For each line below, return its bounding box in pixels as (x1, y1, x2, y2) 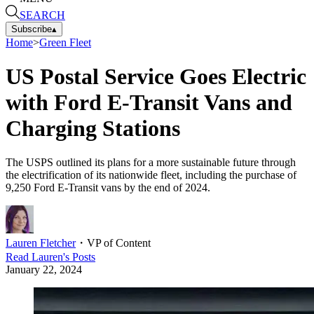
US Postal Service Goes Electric (6, 63, 306, 89)
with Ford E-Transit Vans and (6, 89, 292, 115)
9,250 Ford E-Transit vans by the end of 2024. (6, 182, 216, 194)
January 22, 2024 (6, 264, 82, 276)
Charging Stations (6, 115, 180, 141)
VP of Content (87, 237, 151, 250)
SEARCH (20, 8, 65, 21)
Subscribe (11, 23, 52, 34)
